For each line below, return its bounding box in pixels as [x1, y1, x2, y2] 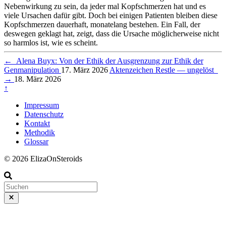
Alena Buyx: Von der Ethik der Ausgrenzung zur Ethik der [12, 56, 203, 66]
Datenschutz [24, 110, 64, 119]
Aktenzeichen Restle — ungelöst [109, 66, 218, 75]
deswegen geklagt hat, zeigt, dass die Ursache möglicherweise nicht [4, 29, 219, 38]
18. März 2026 [14, 75, 61, 84]
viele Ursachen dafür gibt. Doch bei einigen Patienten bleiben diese [4, 11, 217, 20]
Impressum [24, 101, 59, 110]
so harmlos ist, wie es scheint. [4, 38, 98, 47]
